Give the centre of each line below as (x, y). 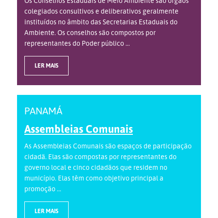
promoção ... (43, 189)
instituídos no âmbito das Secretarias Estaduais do (101, 22)
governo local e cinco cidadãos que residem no (96, 167)
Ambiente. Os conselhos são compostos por (90, 33)
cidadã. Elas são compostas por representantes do (100, 157)
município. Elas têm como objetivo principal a (94, 178)
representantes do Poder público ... (77, 43)
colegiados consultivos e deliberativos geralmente (101, 11)
